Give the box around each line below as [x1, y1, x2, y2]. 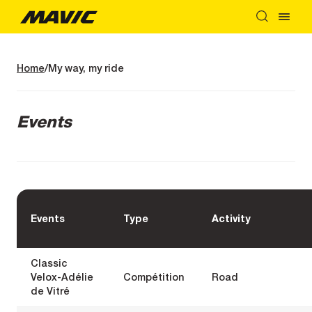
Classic [31, 256, 68, 269]
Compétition [123, 270, 184, 283]
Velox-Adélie [31, 270, 93, 283]
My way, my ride [48, 62, 124, 74]
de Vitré [31, 284, 70, 297]
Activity [212, 212, 251, 224]
